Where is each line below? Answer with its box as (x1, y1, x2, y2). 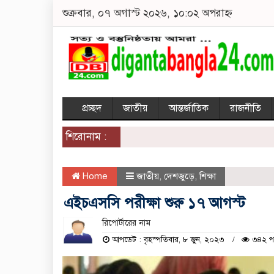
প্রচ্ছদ (82, 102, 102, 115)
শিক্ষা (199, 171, 216, 182)
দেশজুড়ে (164, 171, 194, 182)
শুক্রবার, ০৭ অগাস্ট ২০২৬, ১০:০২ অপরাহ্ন (62, 7, 232, 20)
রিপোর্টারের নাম (102, 218, 150, 229)
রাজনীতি (230, 102, 261, 115)
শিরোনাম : (65, 130, 106, 144)
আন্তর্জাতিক (169, 102, 209, 115)
